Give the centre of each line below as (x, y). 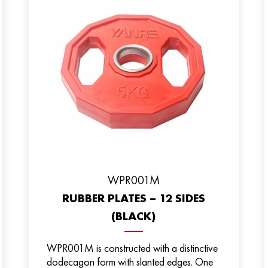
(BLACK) (133, 216)
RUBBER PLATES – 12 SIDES (133, 198)
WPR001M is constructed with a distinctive (132, 248)
